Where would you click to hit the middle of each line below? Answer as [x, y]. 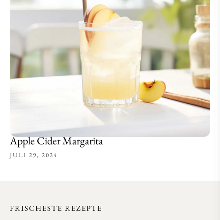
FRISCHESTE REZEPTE [56, 208]
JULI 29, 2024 [34, 155]
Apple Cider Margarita [56, 140]
